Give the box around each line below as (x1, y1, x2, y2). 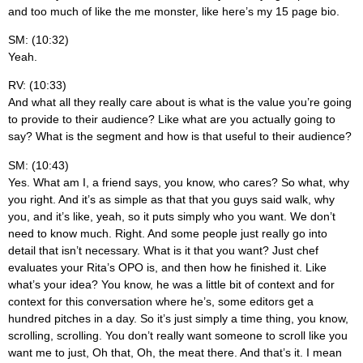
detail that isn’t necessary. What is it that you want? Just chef (8, 243, 318, 257)
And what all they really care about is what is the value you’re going (8, 96, 352, 109)
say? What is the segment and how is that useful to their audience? (8, 130, 352, 143)
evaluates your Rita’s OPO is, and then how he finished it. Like (8, 260, 327, 274)
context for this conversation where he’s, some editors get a (8, 294, 314, 308)
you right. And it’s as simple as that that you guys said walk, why (8, 192, 335, 206)
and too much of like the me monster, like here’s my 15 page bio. (8, 4, 340, 18)
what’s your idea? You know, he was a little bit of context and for (8, 277, 335, 291)
